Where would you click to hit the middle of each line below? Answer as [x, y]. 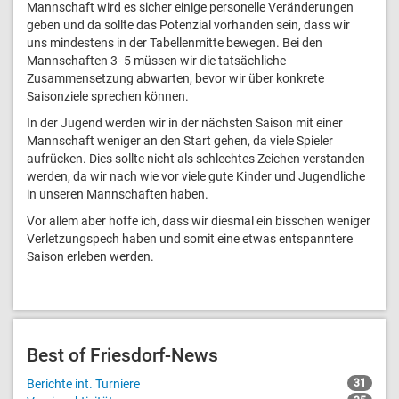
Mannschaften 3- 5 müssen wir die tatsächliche [156, 60]
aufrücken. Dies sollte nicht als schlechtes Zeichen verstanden [196, 158]
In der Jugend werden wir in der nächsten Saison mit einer [185, 122]
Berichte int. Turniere [83, 383]
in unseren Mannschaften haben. [118, 194]
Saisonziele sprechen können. [108, 96]
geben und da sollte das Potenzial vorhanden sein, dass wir [188, 24]
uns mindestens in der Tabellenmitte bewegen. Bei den [175, 42]
